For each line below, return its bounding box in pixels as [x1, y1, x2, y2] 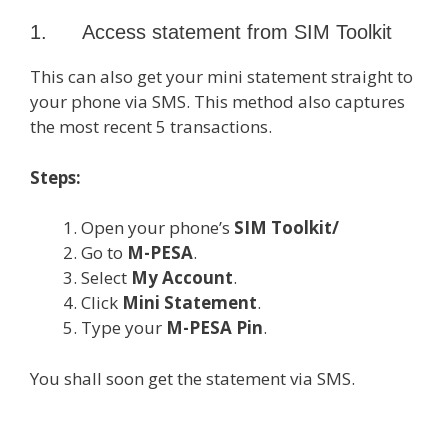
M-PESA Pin [166, 316, 263, 339]
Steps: [30, 165, 81, 189]
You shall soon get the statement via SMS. [30, 366, 355, 390]
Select [81, 266, 131, 289]
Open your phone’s [81, 216, 234, 239]
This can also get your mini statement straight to [30, 65, 413, 88]
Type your [81, 316, 166, 339]
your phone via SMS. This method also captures [30, 90, 405, 113]
